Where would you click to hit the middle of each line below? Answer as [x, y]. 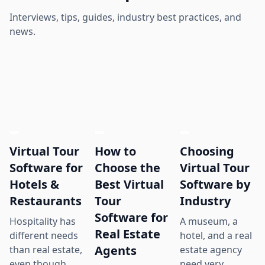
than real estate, [46, 249]
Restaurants [46, 201]
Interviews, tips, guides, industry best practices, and [125, 17]
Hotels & [34, 184]
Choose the [127, 167]
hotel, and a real [216, 235]
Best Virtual [129, 184]
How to [115, 151]
